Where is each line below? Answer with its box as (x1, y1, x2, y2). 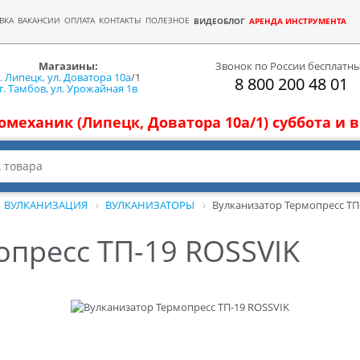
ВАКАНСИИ (18, 15, 60, 26)
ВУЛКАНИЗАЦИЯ (4, 197, 88, 212)
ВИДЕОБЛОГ (194, 15, 245, 27)
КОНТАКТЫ (99, 15, 141, 26)
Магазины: (39, 58, 99, 73)
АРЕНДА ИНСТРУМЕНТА (249, 15, 346, 27)
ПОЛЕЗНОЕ (145, 15, 190, 26)
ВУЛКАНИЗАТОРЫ (105, 197, 194, 212)
